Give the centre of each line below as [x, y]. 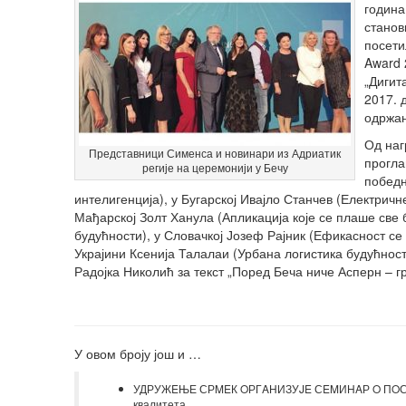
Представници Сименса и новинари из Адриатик [215, 153]
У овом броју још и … [138, 353]
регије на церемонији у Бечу [215, 167]
